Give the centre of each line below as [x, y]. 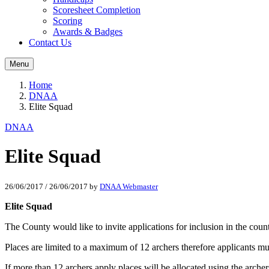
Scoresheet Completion [97, 10]
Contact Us [50, 42]
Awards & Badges [88, 32]
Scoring [68, 21]
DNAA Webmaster [129, 186]
